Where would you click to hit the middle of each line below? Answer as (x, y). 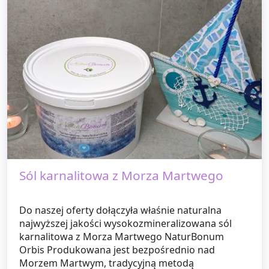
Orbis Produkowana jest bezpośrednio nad (117, 250)
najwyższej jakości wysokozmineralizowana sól (125, 224)
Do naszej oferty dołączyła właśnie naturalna (120, 210)
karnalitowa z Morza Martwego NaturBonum (122, 237)
